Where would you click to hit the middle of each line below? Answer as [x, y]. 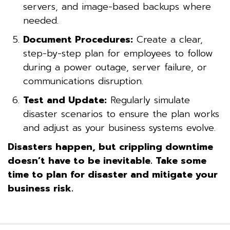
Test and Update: [65, 100]
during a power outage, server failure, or [115, 67]
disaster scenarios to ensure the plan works [121, 114]
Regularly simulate [148, 100]
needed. [41, 20]
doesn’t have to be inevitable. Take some [107, 160]
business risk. [41, 188]
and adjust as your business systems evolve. [119, 128]
